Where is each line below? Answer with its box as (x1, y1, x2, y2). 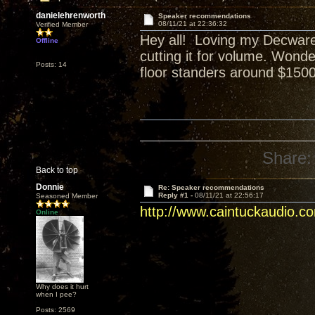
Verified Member (36, 20, 88, 28)
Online (36, 208, 58, 216)
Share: (262, 148, 312, 167)
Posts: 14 (36, 60, 67, 68)
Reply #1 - (157, 191, 195, 199)
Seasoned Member (36, 192, 98, 200)
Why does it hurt (36, 283, 89, 290)
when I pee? (36, 290, 77, 298)
